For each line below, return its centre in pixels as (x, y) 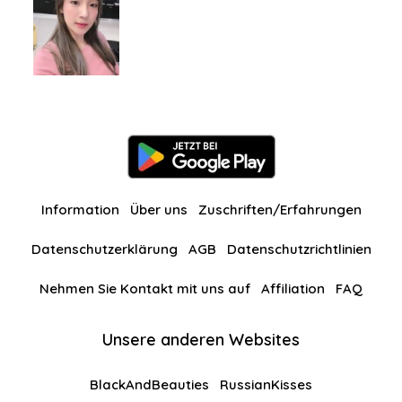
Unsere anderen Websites (201, 340)
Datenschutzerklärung (104, 249)
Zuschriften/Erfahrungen (280, 210)
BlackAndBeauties (149, 385)
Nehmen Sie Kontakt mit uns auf (145, 288)
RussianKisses (266, 385)
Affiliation (293, 288)
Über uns (158, 210)
